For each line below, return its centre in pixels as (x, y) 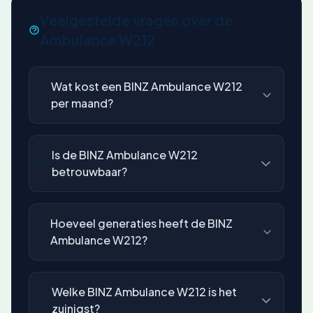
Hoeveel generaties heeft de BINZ (142, 223)
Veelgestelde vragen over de (136, 20)
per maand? (82, 103)
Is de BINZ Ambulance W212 (125, 155)
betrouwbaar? (90, 172)
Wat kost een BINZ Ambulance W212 (147, 86)
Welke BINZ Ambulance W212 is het (144, 292)
